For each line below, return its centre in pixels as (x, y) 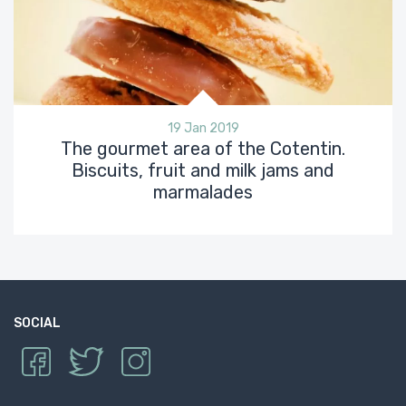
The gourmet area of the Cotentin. (203, 148)
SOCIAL (37, 323)
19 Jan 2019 (203, 128)
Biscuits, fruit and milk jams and (203, 170)
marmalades (203, 192)
